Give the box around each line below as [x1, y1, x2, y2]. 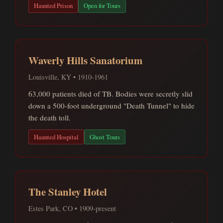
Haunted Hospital [34, 132, 79, 141]
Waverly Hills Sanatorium [28, 53, 142, 68]
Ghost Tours [90, 132, 120, 141]
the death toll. [28, 112, 71, 122]
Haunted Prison [34, 1, 73, 10]
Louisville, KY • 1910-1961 [28, 72, 108, 82]
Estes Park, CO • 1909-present [28, 204, 116, 213]
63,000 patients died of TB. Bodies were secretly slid [28, 89, 193, 99]
